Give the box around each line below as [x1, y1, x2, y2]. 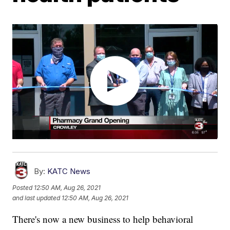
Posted [12, 183, 34, 191]
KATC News [47, 166, 91, 177]
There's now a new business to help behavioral [12, 213, 194, 226]
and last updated [12, 194, 61, 202]
